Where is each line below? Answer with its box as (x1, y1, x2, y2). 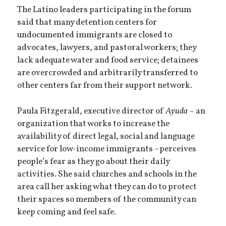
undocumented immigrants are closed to (17, 29, 173, 41)
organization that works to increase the (17, 118, 170, 130)
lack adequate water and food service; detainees (17, 54, 199, 67)
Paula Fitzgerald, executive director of (17, 105, 166, 118)
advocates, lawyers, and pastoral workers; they (17, 41, 197, 54)
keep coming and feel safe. (17, 206, 117, 218)
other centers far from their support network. (17, 79, 193, 92)
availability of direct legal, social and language (17, 130, 195, 143)
